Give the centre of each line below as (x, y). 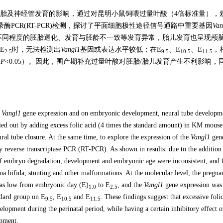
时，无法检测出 (36, 50)
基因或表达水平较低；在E (121, 50)
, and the (131, 185)
